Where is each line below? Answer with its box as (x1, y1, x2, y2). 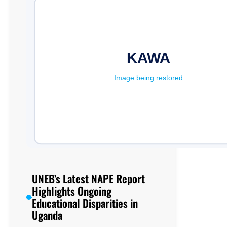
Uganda (32, 207, 63, 223)
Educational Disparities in (32, 195, 138, 211)
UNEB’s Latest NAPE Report (32, 171, 145, 187)
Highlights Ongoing (32, 183, 112, 199)
